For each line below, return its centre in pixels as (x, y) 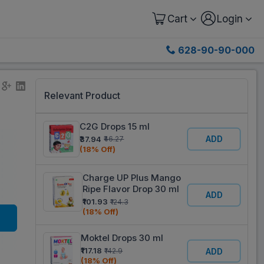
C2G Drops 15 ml (115, 126)
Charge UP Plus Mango (131, 178)
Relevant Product (82, 95)
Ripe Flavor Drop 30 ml (131, 189)
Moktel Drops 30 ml (122, 238)
